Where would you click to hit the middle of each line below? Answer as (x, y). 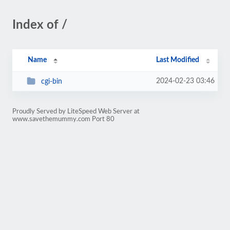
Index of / (40, 25)
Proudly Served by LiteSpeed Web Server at (76, 111)
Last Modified (178, 60)
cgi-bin (51, 81)
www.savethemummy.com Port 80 (63, 119)
